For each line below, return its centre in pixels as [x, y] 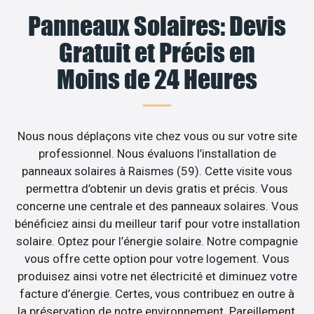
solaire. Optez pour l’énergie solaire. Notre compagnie [157, 241]
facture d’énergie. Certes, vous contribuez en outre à [157, 294]
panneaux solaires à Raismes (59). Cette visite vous [157, 171]
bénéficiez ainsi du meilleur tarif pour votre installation [157, 224]
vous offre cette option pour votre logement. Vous [157, 259]
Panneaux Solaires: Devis [157, 26]
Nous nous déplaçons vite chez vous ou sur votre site [157, 136]
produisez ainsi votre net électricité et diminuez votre [157, 277]
